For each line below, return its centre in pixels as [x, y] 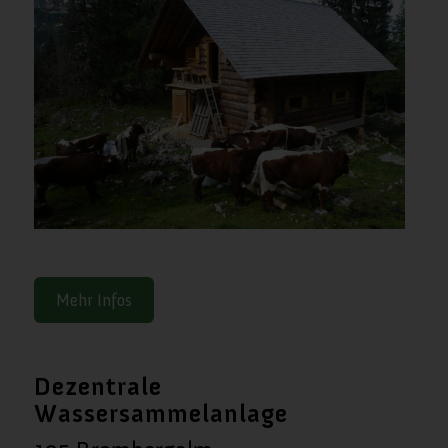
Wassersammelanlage [160, 413]
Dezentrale [97, 386]
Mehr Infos [93, 299]
